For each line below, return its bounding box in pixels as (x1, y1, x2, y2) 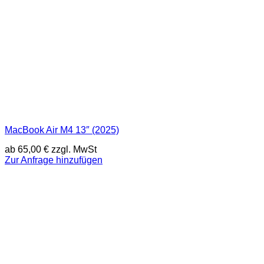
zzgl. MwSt (49, 144, 97, 155)
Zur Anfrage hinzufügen (5, 155, 103, 166)
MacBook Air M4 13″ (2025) (5, 124, 119, 135)
